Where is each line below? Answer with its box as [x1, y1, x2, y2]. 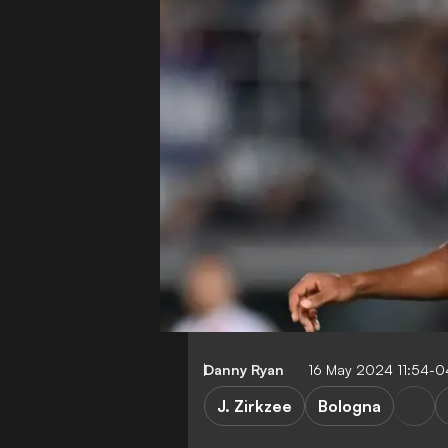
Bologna [318, 395, 381, 416]
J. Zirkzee [217, 395, 292, 416]
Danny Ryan [204, 360, 284, 378]
